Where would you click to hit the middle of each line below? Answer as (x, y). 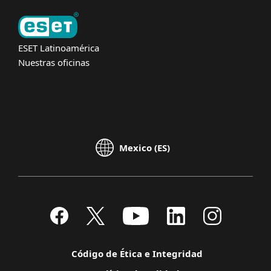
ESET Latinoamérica (59, 47)
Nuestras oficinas (54, 62)
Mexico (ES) (145, 148)
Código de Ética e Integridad (137, 253)
